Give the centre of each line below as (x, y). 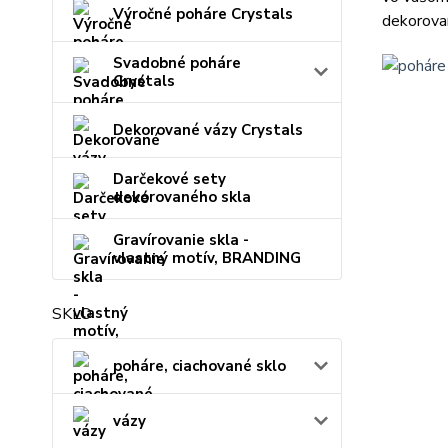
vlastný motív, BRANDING (207, 258)
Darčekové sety (169, 179)
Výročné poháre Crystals (203, 14)
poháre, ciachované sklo (199, 366)
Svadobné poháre (177, 63)
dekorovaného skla (182, 197)
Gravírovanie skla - (181, 240)
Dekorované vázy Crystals (208, 130)
